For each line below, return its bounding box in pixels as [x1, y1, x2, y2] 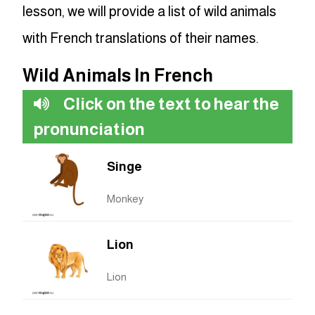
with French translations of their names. [22, 30, 259, 46]
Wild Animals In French [22, 65, 213, 86]
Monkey [107, 193, 143, 205]
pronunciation [34, 120, 145, 139]
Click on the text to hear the [60, 94, 279, 114]
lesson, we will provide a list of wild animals [22, 4, 276, 20]
